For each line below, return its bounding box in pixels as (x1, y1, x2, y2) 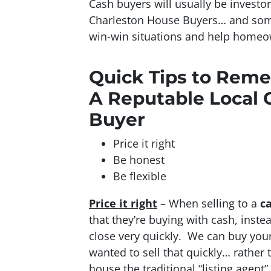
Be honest (113, 152, 165, 167)
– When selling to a (157, 195, 260, 211)
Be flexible (113, 168, 166, 183)
